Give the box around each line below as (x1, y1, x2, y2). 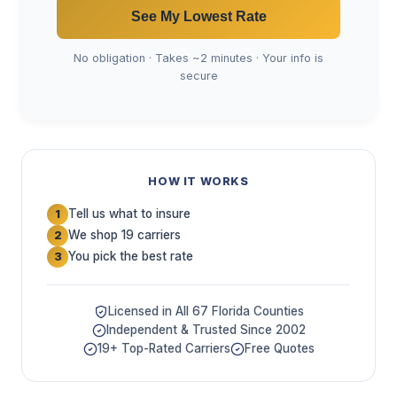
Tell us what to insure (68, 206, 191, 222)
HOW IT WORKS (148, 174, 249, 188)
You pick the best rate (68, 249, 193, 264)
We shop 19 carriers (68, 228, 181, 243)
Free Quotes (244, 341, 315, 356)
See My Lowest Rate (130, 9, 267, 25)
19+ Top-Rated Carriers (97, 341, 230, 356)
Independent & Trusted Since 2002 (105, 323, 306, 338)
